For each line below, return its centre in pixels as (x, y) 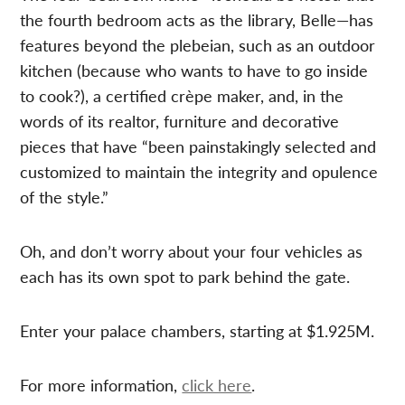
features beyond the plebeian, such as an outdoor (198, 45)
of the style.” (65, 197)
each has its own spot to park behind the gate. (185, 277)
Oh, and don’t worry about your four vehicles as (192, 251)
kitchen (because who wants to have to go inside (194, 71)
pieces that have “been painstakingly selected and (198, 146)
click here (217, 385)
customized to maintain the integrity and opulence (199, 172)
